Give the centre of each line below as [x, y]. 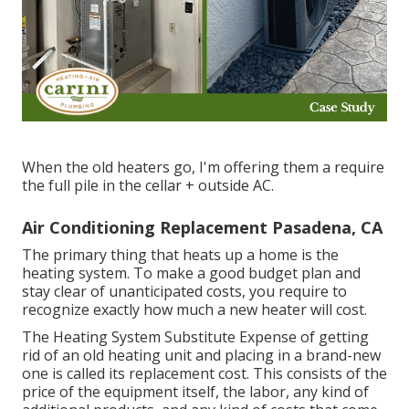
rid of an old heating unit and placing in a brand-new [201, 356]
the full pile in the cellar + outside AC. [148, 186]
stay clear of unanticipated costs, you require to [184, 292]
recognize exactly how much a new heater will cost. [194, 310]
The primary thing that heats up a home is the [180, 255]
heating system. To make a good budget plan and [191, 273]
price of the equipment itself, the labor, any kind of [195, 392]
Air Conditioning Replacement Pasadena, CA [202, 228]
